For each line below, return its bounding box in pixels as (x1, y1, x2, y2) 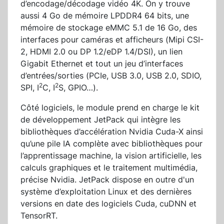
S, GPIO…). (58, 82, 98, 93)
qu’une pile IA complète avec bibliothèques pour (20, 138, 202, 149)
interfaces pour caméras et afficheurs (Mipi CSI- (20, 34, 203, 45)
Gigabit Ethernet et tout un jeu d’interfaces (20, 58, 183, 69)
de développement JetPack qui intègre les (20, 114, 180, 125)
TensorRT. (20, 210, 57, 221)
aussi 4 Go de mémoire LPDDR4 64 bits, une (20, 10, 189, 21)
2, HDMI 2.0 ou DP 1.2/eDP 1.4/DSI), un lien (20, 46, 182, 57)
